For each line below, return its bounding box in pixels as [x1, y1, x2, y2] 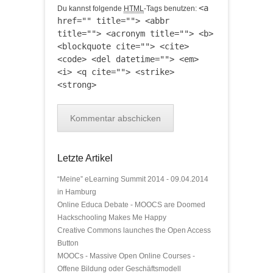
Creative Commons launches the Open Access [57, 226, 211, 235]
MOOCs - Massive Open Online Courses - [57, 252, 195, 260]
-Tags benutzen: [144, 4, 199, 13]
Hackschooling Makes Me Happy [57, 213, 166, 222]
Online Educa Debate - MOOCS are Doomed [57, 200, 205, 209]
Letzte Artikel [57, 153, 113, 163]
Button [57, 239, 79, 247]
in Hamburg [57, 188, 96, 196]
